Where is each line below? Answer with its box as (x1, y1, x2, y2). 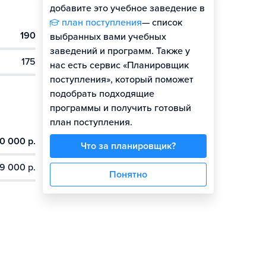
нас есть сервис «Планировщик (50, 59, 189, 71)
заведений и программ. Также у (50, 45, 190, 57)
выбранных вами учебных (50, 31, 166, 43)
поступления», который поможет (50, 74, 194, 85)
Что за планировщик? (81, 140, 176, 152)
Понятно (109, 169, 147, 180)
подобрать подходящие (50, 88, 154, 100)
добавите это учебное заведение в (50, 2, 205, 14)
